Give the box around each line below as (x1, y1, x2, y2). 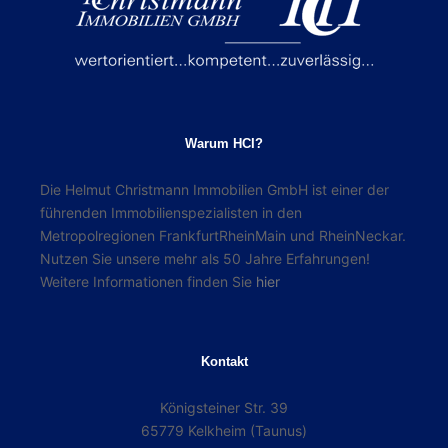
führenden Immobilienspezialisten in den (40, 204, 302, 222)
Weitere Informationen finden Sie (40, 273, 256, 291)
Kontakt (200, 354, 248, 370)
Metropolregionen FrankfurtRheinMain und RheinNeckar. (40, 227, 406, 245)
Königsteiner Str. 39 (160, 399, 288, 417)
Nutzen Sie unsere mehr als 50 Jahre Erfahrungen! (40, 250, 370, 268)
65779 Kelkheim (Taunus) (141, 422, 307, 440)
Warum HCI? (185, 136, 263, 152)
